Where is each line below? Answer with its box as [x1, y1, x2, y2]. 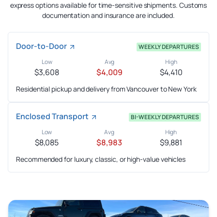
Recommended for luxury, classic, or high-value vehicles [16, 155, 186, 164]
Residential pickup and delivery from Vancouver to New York [16, 84, 197, 94]
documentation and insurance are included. [42, 11, 175, 20]
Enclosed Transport [16, 111, 89, 122]
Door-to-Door [16, 41, 67, 52]
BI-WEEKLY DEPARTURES [131, 113, 199, 122]
